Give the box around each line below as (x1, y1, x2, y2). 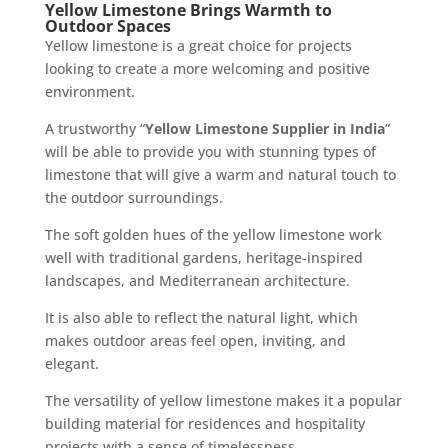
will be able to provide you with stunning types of (44, 141, 376, 161)
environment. (44, 81, 135, 101)
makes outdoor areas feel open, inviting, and (44, 330, 346, 350)
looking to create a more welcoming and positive (44, 58, 370, 78)
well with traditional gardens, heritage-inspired (44, 247, 363, 267)
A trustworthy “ (44, 118, 145, 138)
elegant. (44, 353, 99, 373)
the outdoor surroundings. (44, 187, 223, 207)
